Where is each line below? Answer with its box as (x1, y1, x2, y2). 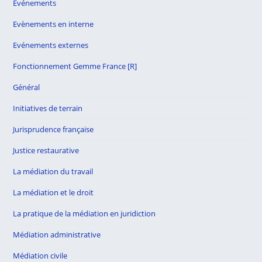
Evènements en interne (13, 19, 94, 29)
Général (13, 82, 40, 92)
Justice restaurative (13, 145, 80, 156)
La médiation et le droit (13, 187, 94, 198)
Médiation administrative (13, 229, 101, 240)
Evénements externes (13, 40, 89, 50)
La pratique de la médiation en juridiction (13, 208, 156, 219)
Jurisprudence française (13, 124, 94, 135)
